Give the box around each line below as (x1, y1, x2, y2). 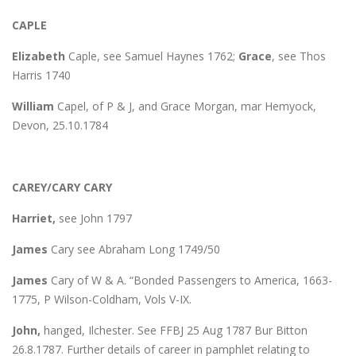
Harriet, (12, 210, 56, 226)
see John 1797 (56, 210, 132, 226)
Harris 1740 (12, 67, 71, 83)
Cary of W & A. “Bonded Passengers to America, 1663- (48, 272, 332, 288)
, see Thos (272, 48, 326, 64)
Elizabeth (12, 48, 65, 64)
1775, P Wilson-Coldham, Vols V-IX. (12, 291, 192, 307)
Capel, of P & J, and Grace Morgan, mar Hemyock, (54, 98, 316, 114)
